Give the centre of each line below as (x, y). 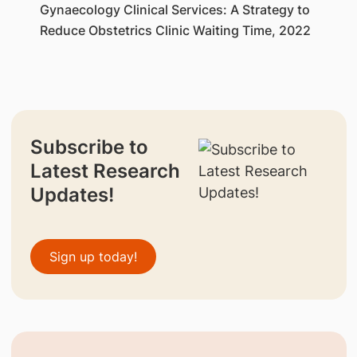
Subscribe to (89, 147)
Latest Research (105, 171)
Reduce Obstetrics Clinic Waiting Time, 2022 (177, 30)
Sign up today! (93, 256)
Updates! (72, 194)
